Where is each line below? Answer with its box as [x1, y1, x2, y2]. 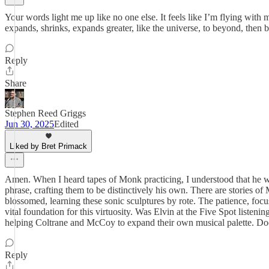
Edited [54, 119, 79, 129]
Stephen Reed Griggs [5, 108, 86, 118]
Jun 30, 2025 [5, 119, 54, 129]
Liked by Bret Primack [10, 142, 87, 151]
